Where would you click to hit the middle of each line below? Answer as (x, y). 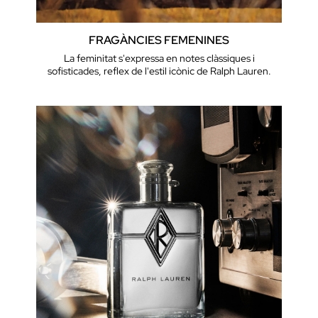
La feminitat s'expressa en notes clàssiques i (159, 59)
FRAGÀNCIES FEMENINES (159, 40)
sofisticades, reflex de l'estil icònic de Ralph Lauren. (159, 71)
